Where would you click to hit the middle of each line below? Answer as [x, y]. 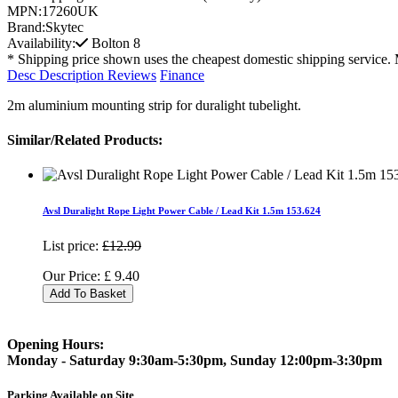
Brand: [26, 27]
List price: [71, 246]
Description [72, 75]
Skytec [64, 27]
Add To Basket [88, 294]
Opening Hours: [56, 344]
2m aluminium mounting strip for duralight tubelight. [154, 105]
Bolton [111, 43]
